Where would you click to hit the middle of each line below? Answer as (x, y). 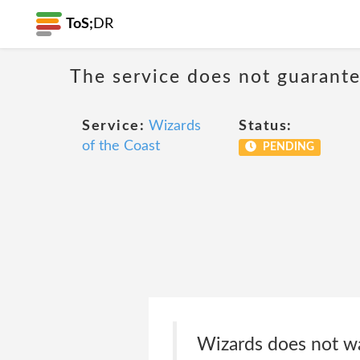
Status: (266, 126)
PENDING (287, 147)
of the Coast (121, 146)
